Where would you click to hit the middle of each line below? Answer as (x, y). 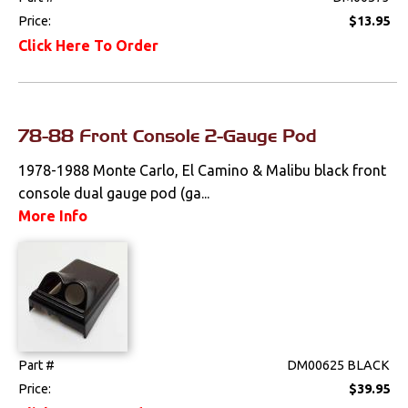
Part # (37, 366)
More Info (53, 216)
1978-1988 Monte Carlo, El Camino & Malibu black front (203, 171)
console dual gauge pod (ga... (114, 194)
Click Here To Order (89, 46)
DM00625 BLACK (339, 366)
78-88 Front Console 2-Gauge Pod (168, 136)
